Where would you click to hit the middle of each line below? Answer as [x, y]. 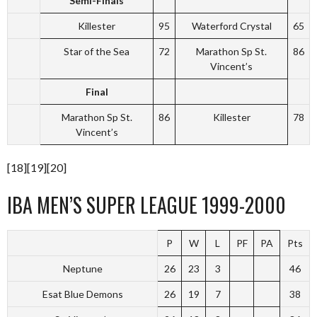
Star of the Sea [97, 51]
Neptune [82, 269]
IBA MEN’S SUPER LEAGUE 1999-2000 [146, 205]
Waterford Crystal [231, 26]
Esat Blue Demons [82, 294]
